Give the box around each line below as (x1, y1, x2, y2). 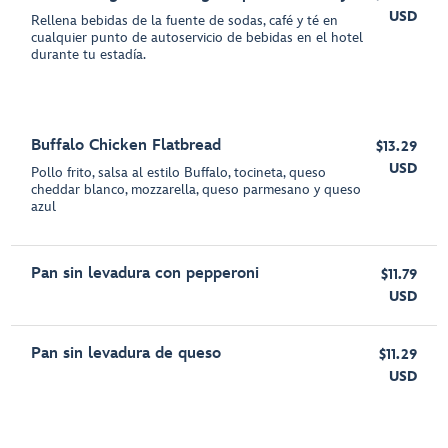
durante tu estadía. (31, 46, 147, 63)
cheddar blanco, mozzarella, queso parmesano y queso (31, 181, 362, 198)
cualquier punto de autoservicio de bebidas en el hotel (31, 29, 364, 46)
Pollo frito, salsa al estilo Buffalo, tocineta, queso (31, 164, 327, 181)
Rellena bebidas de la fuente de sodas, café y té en (31, 12, 339, 29)
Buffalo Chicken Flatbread (31, 136, 222, 155)
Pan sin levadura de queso (31, 344, 222, 363)
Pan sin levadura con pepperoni (31, 264, 260, 283)
